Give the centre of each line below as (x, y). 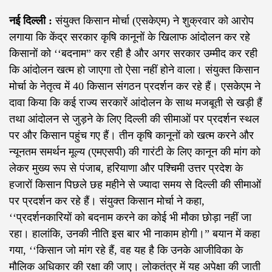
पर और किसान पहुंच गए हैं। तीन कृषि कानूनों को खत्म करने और (131, 136)
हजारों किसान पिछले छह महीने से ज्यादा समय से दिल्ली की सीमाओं (135, 185)
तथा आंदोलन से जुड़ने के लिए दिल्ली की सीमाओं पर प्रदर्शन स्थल (134, 119)
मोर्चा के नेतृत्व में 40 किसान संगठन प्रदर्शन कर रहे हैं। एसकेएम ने (135, 87)
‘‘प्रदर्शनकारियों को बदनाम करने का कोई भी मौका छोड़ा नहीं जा (130, 218)
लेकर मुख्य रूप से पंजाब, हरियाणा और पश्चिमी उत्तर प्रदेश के (126, 168)
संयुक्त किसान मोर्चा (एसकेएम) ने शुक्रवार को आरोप (153, 21)
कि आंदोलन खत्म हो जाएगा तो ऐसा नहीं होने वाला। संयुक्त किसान (134, 70)
